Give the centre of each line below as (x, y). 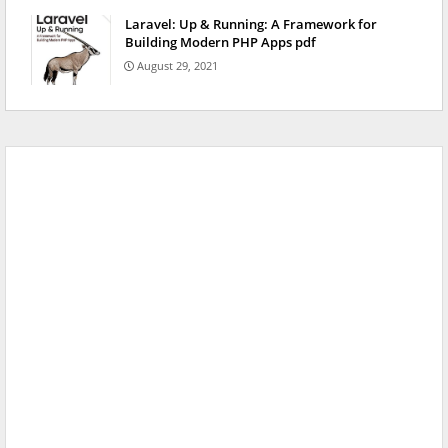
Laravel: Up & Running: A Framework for (251, 24)
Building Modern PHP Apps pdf (220, 42)
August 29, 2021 (177, 66)
